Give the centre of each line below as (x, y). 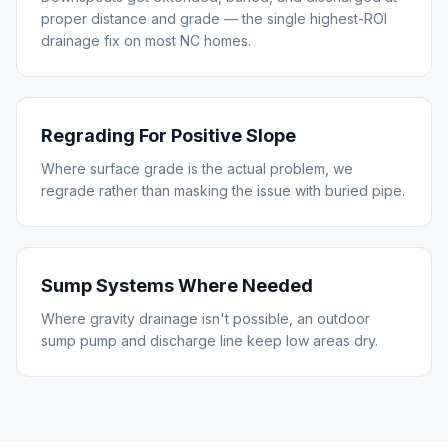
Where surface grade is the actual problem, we (197, 168)
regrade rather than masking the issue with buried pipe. (223, 190)
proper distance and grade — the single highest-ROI (214, 18)
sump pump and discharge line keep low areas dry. (209, 340)
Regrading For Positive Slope (168, 135)
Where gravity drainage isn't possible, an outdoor (205, 318)
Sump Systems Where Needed (177, 285)
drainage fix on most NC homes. (146, 40)
